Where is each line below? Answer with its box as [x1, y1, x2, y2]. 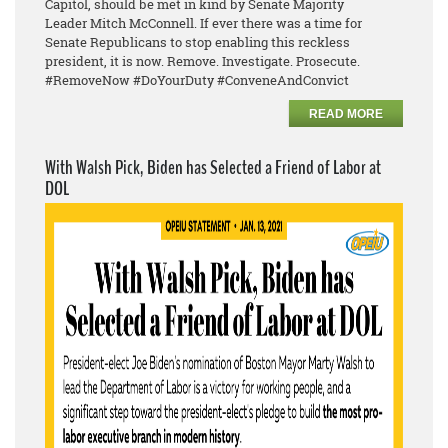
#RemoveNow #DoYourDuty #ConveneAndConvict [45, 71, 349, 90]
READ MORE [309, 107, 383, 122]
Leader [45, 14, 87, 33]
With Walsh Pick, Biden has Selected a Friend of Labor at [45, 154, 381, 182]
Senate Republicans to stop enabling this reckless [45, 33, 350, 52]
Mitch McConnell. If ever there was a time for [90, 14, 362, 33]
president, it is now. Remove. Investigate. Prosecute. [45, 52, 360, 71]
